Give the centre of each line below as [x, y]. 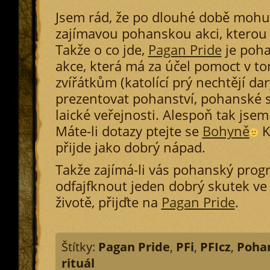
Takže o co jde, [102, 50]
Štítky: [80, 247]
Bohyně [226, 131]
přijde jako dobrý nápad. [130, 147]
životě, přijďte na [108, 202]
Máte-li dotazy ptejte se [129, 131]
